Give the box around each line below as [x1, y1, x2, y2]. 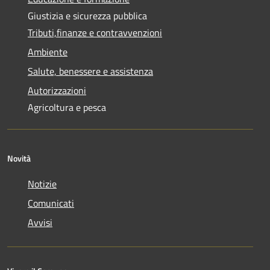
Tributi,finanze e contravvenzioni [28, 25, 162, 40]
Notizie [28, 177, 57, 192]
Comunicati [28, 196, 74, 211]
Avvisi [28, 215, 52, 230]
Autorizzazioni [28, 83, 86, 98]
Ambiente [28, 45, 67, 60]
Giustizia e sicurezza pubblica [28, 8, 147, 24]
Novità [7, 152, 31, 165]
